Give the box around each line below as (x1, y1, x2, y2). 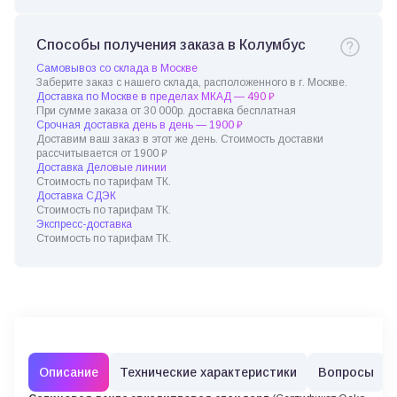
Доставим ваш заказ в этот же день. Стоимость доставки (36, 133, 323, 145)
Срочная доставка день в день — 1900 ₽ (36, 119, 243, 131)
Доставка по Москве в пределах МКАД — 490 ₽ (36, 90, 275, 103)
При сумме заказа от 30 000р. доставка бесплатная (36, 105, 296, 117)
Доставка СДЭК (36, 190, 116, 202)
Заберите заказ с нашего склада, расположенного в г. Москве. (36, 76, 347, 89)
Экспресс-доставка (36, 218, 132, 230)
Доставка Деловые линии (36, 161, 167, 174)
